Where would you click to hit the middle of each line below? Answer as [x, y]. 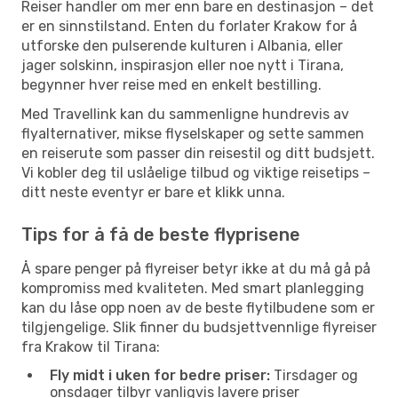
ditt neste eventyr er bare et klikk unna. [153, 192]
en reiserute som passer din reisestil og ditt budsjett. [198, 153]
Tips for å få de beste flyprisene [161, 234]
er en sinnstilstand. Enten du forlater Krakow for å [189, 26]
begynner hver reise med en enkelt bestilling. [171, 84]
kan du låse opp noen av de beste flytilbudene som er [198, 307]
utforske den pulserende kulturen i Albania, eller [182, 45]
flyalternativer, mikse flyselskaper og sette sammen [193, 133]
